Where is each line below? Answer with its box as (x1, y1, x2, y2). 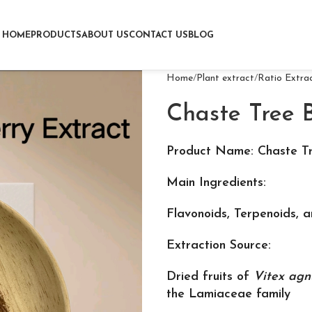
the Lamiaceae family (166, 288, 290, 301)
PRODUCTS (30, 30, 81, 40)
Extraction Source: (166, 239, 271, 252)
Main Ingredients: (166, 176, 266, 189)
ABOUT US (81, 30, 129, 40)
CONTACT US (128, 30, 188, 40)
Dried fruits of (166, 270, 253, 283)
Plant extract (196, 73, 254, 84)
